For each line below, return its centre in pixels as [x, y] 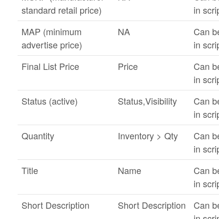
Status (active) [49, 101]
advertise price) [52, 44]
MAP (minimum [51, 31]
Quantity [38, 135]
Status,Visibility [147, 101]
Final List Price [50, 66]
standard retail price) [61, 10]
